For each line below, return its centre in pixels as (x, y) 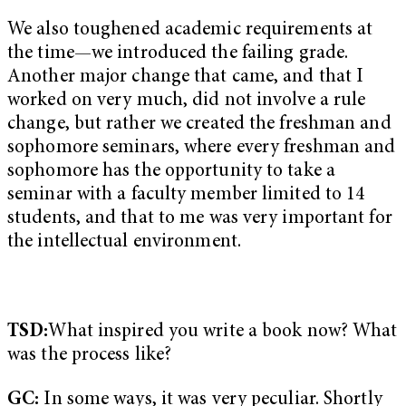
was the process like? (90, 355)
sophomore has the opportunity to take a (171, 171)
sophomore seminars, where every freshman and (202, 148)
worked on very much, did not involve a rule (187, 101)
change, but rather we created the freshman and (199, 124)
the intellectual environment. (124, 242)
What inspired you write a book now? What (223, 332)
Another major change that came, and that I (186, 77)
